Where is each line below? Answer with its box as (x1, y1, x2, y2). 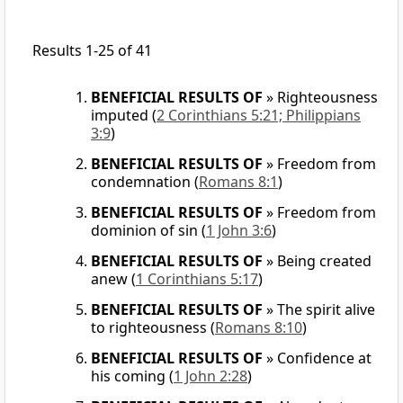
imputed (91, 105, 148, 126)
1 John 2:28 (174, 366, 247, 387)
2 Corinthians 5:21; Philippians (157, 105, 361, 126)
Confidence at (277, 348, 372, 369)
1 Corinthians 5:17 (136, 269, 258, 290)
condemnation (91, 172, 191, 193)
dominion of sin (91, 220, 198, 241)
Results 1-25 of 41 (32, 40, 152, 61)
